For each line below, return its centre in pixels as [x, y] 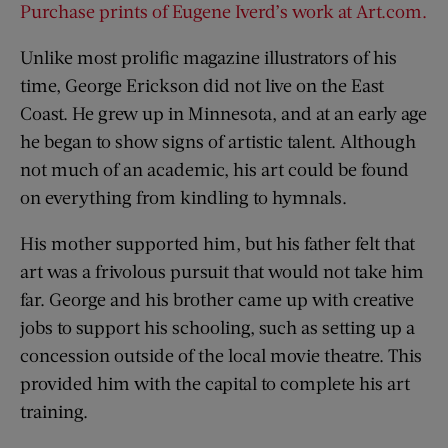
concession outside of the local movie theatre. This [221, 355]
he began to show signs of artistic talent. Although [218, 141]
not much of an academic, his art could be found [214, 169]
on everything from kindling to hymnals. [183, 197]
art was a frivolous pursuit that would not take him [222, 271]
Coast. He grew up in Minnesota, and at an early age [223, 113]
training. [54, 411]
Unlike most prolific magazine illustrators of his [208, 57]
